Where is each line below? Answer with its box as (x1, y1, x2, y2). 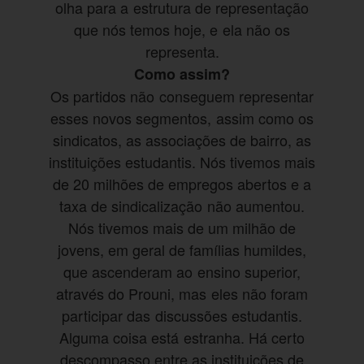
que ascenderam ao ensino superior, (63, 261, 301, 283)
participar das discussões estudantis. (62, 305, 302, 327)
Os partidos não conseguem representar (50, 85, 314, 107)
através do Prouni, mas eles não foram (56, 283, 308, 305)
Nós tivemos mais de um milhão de (67, 217, 297, 239)
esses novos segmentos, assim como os (50, 107, 314, 129)
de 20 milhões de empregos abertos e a (52, 173, 312, 195)
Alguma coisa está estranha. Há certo (59, 327, 305, 349)
